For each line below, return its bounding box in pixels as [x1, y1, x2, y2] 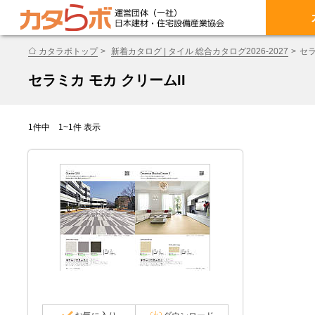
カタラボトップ [39, 46, 98, 56]
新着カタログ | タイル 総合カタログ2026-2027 [111, 46, 288, 56]
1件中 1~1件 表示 [28, 122, 101, 132]
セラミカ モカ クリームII [28, 72, 186, 88]
